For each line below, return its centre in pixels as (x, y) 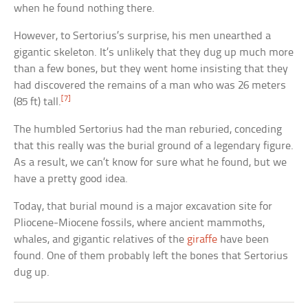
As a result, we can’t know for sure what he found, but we (151, 162)
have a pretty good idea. (71, 179)
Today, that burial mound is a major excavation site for (143, 206)
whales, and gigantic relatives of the (101, 239)
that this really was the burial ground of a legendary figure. (154, 146)
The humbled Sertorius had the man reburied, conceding (148, 129)
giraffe (202, 239)
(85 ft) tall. (38, 102)
